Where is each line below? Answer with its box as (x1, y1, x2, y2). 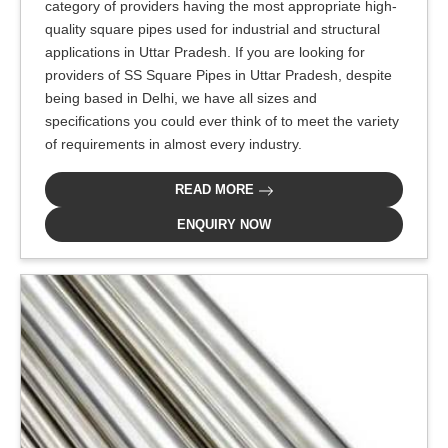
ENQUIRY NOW (177, 217, 271, 232)
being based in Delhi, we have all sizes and (45, 90, 317, 106)
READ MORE (174, 182, 258, 197)
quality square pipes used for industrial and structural (45, 21, 380, 37)
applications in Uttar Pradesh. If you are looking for (45, 44, 365, 60)
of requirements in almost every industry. (45, 136, 302, 152)
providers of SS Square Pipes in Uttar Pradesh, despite (45, 67, 392, 83)
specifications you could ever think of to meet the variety (45, 113, 399, 129)
